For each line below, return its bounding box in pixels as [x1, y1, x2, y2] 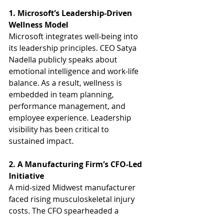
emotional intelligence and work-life [9, 65, 140, 77]
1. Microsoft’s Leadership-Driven [9, 7, 134, 18]
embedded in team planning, [9, 89, 116, 100]
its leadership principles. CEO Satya [9, 42, 139, 53]
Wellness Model [9, 19, 68, 30]
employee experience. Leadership [9, 112, 133, 123]
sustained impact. [9, 135, 74, 146]
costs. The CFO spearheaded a [9, 205, 121, 216]
